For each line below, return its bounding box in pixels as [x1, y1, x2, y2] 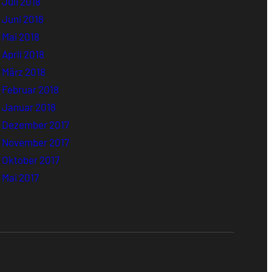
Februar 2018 [2, 83, 59, 95]
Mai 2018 [2, 30, 40, 42]
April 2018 [2, 47, 45, 60]
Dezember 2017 [2, 118, 70, 131]
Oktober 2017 [2, 153, 60, 166]
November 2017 [2, 135, 70, 148]
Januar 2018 [2, 100, 56, 113]
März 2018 [2, 65, 46, 78]
